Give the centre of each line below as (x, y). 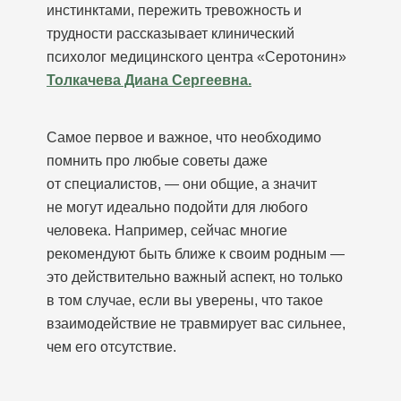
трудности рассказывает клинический (171, 34)
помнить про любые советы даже (157, 161)
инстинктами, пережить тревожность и (174, 10)
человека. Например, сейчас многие (167, 230)
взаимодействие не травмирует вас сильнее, (196, 324)
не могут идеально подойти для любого (177, 207)
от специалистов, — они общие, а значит (182, 184)
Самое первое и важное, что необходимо (184, 137)
